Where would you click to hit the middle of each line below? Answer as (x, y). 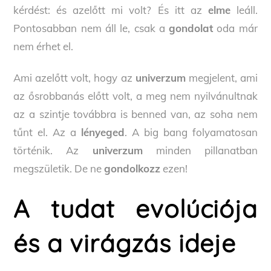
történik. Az (53, 150)
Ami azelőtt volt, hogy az (74, 77)
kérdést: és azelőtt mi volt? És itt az (111, 10)
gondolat (191, 28)
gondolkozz (132, 168)
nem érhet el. (44, 46)
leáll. (244, 10)
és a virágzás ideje (125, 243)
